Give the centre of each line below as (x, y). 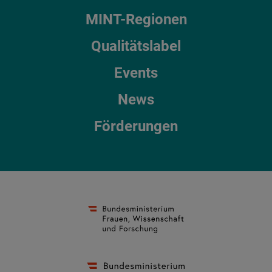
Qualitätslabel (136, 46)
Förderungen (136, 127)
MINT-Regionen (136, 20)
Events (136, 73)
